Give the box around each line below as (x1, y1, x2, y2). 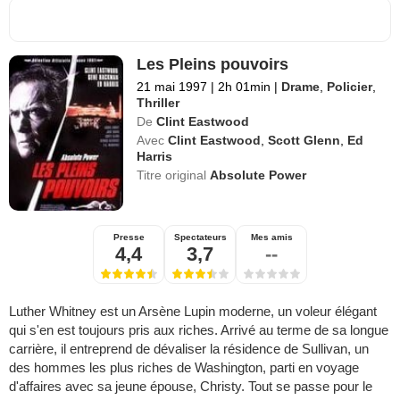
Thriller (137, 95, 180, 110)
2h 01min (214, 79, 275, 94)
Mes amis (250, 231, 293, 242)
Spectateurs (173, 231, 227, 242)
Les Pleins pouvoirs (137, 54, 289, 73)
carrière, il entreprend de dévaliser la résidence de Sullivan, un (9, 340, 369, 356)
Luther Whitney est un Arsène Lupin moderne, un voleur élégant (9, 303, 377, 319)
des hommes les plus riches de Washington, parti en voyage (9, 359, 359, 375)
